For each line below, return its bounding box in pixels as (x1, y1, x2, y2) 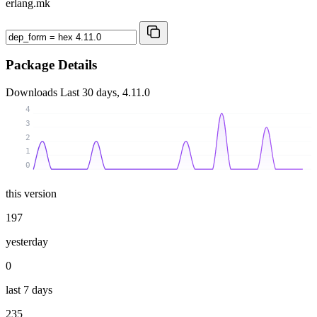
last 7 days (6, 283, 52, 296)
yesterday (6, 235, 48, 248)
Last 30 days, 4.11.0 (60, 86, 150, 99)
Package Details (6, 57, 97, 73)
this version (6, 187, 57, 200)
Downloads (6, 86, 60, 99)
